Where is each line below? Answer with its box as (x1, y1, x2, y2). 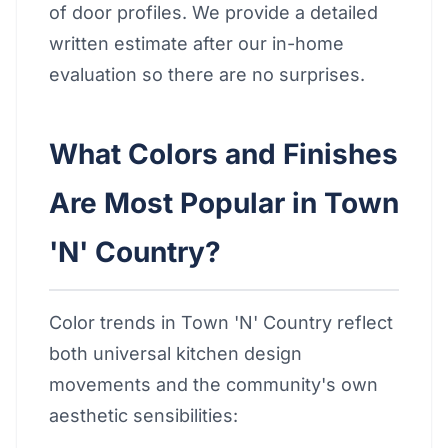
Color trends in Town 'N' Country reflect (49, 312, 393, 333)
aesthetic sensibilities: (49, 405, 238, 426)
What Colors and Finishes (49, 137, 398, 171)
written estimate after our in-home (49, 33, 344, 54)
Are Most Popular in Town (49, 186, 399, 220)
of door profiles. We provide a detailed (49, 2, 378, 23)
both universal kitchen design (49, 343, 302, 364)
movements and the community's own (49, 374, 378, 395)
